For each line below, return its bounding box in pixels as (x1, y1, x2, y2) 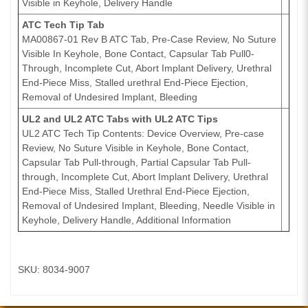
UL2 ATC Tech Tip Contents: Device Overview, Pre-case (22, 128, 265, 140)
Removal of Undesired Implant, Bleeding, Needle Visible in (22, 200, 276, 212)
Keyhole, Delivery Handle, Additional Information (22, 214, 232, 226)
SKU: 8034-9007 (18, 264, 91, 276)
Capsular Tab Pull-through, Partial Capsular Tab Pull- (22, 157, 252, 168)
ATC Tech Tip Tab (22, 19, 105, 31)
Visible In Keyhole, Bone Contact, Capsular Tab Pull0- (22, 48, 255, 60)
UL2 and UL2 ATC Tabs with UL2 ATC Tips (22, 113, 219, 125)
